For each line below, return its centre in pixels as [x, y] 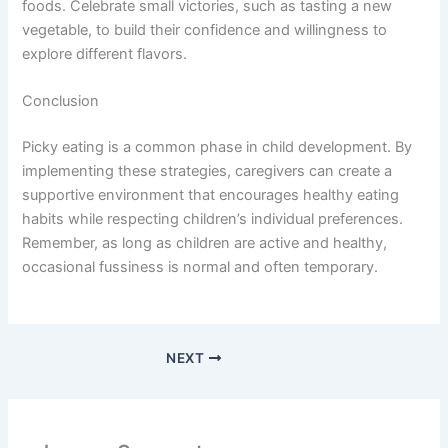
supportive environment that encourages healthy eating [211, 194]
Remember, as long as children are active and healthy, [205, 242]
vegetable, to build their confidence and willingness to [205, 29]
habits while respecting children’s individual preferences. [213, 218]
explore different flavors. [105, 53]
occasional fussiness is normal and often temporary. [200, 266]
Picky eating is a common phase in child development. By [217, 146]
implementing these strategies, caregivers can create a [207, 170]
